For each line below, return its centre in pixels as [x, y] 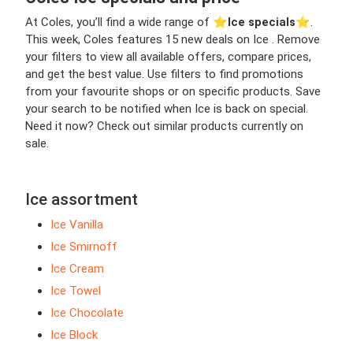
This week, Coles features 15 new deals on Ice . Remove [173, 39]
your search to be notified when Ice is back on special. [167, 108]
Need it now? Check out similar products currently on [164, 126]
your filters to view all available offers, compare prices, [168, 56]
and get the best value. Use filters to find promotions [164, 74]
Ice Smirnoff [84, 246]
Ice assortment [82, 199]
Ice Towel [76, 290]
